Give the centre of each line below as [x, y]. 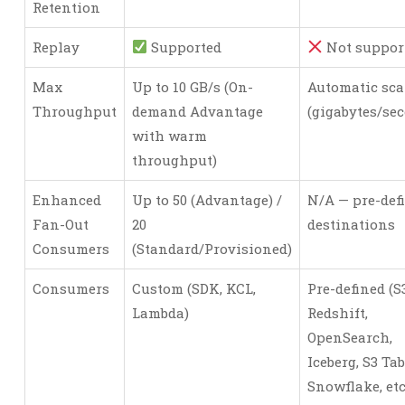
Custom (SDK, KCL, [194, 288]
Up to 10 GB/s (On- [193, 86]
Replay [56, 47]
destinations [351, 224]
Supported [185, 47]
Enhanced [67, 199]
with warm [170, 135]
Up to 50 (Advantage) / [207, 199]
